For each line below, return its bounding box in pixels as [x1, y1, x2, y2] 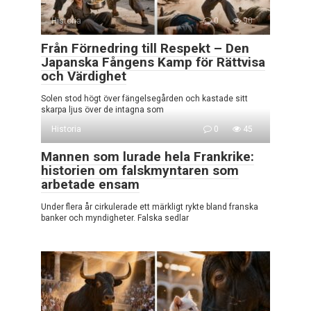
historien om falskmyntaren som [41, 162, 239, 178]
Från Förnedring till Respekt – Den [41, 40, 249, 56]
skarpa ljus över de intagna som [41, 104, 164, 115]
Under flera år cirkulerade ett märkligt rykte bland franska [41, 201, 258, 212]
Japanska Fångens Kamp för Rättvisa [41, 53, 265, 70]
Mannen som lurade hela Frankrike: [41, 148, 254, 165]
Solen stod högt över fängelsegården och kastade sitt [41, 93, 248, 103]
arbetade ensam [41, 176, 140, 192]
